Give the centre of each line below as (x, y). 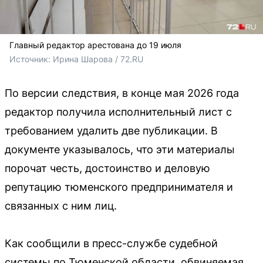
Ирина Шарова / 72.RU (98, 59)
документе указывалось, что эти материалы (120, 149)
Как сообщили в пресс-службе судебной (111, 243)
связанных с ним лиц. (61, 205)
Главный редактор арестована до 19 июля (95, 45)
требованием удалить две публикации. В (111, 130)
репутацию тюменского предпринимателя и (119, 187)
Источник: (31, 59)
